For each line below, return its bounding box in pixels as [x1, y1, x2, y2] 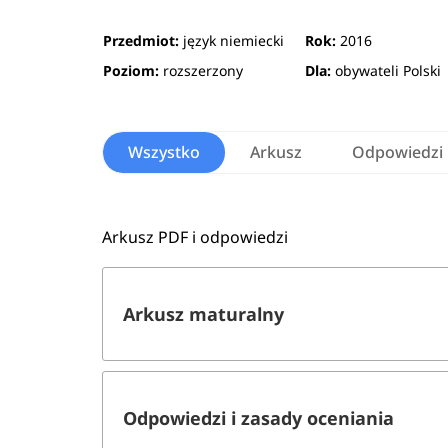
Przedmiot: [103, 31, 180, 51]
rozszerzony [159, 61, 244, 81]
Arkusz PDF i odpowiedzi [102, 226, 289, 249]
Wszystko [128, 141, 201, 164]
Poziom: [103, 61, 160, 81]
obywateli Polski [331, 61, 442, 81]
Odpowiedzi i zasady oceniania [123, 405, 395, 430]
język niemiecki [179, 31, 285, 51]
